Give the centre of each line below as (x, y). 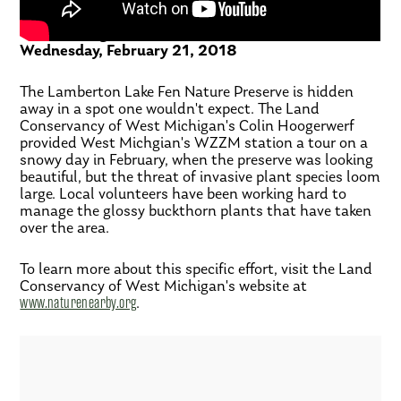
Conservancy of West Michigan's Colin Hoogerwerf (188, 125)
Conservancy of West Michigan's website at (164, 285)
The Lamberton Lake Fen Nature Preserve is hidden (187, 91)
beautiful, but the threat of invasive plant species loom (200, 176)
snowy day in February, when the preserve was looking (197, 159)
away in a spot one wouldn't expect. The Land (170, 108)
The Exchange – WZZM (100, 33)
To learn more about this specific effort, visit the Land (196, 268)
